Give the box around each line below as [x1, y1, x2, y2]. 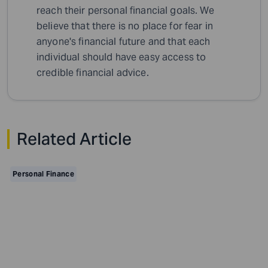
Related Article [17, 128, 132, 150]
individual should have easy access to [36, 51, 206, 64]
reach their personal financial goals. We [36, 4, 214, 17]
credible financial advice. [36, 66, 149, 80]
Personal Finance [13, 169, 74, 179]
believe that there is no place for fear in [36, 20, 214, 33]
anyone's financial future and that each [36, 35, 211, 48]
